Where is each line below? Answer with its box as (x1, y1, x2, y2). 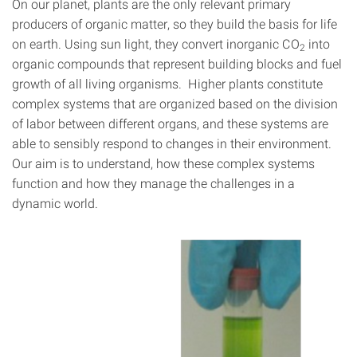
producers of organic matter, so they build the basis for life (12, 15, 337, 32)
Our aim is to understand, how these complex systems (12, 155, 315, 171)
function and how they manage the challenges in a (12, 175, 295, 191)
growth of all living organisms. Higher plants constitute (12, 75, 323, 92)
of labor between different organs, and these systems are (12, 115, 328, 131)
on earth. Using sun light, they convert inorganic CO (12, 35, 300, 52)
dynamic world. (12, 194, 98, 211)
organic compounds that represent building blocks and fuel (12, 55, 342, 72)
